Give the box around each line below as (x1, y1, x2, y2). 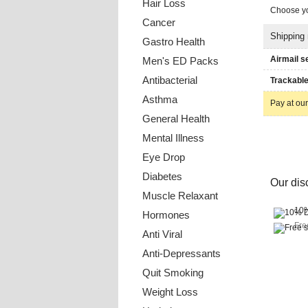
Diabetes (142, 170, 182, 182)
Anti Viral (142, 228, 182, 240)
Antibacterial (142, 74, 197, 86)
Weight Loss (142, 286, 198, 298)
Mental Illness (142, 132, 204, 144)
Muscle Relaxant (142, 190, 218, 201)
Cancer (142, 16, 175, 28)
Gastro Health (142, 36, 205, 47)
